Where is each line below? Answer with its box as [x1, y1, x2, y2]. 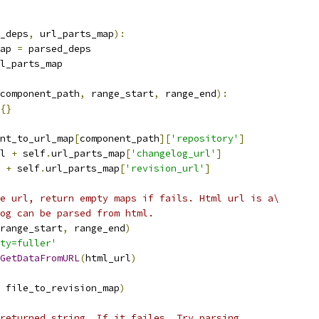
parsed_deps [23, 43, 91, 55]
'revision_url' [125, 162, 205, 174]
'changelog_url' [131, 147, 216, 159]
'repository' [171, 132, 239, 145]
